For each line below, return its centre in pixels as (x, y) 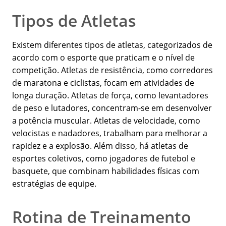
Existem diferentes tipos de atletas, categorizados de (112, 45)
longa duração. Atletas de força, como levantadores (110, 96)
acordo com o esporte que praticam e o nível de (103, 58)
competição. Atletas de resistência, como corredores (112, 70)
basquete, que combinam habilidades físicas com (106, 171)
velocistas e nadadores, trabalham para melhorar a (110, 133)
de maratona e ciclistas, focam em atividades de (103, 83)
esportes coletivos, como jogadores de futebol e (104, 159)
